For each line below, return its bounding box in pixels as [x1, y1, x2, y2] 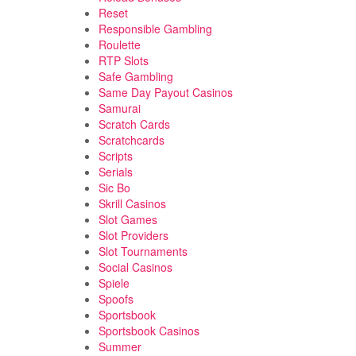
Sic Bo [98, 180, 130, 195]
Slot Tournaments [98, 243, 188, 259]
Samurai [98, 100, 141, 116]
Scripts [98, 148, 133, 164]
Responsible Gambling [98, 21, 212, 37]
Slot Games [98, 211, 157, 227]
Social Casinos [98, 259, 172, 275]
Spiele [98, 275, 130, 291]
